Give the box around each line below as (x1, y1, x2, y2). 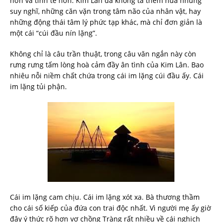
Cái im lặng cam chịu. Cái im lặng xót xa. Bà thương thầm (10, 192, 200, 202)
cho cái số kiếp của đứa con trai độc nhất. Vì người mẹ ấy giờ (10, 203, 211, 213)
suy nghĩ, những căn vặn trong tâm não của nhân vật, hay (10, 6, 201, 16)
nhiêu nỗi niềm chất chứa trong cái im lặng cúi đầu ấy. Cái (10, 71, 204, 81)
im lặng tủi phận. (10, 82, 67, 92)
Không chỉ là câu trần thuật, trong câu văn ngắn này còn (10, 49, 196, 59)
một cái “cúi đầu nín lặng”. (10, 28, 97, 38)
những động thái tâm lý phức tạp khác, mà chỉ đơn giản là (10, 17, 202, 27)
